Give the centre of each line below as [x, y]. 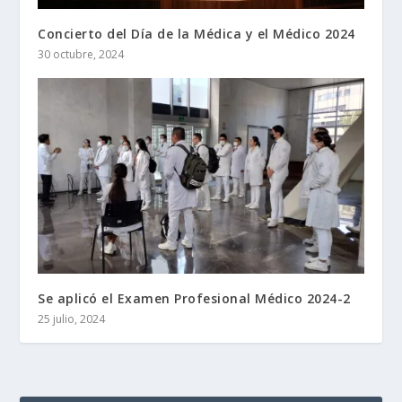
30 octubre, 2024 [81, 54]
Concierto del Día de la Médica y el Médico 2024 [197, 33]
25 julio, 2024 [72, 319]
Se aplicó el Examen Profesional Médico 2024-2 [194, 298]
